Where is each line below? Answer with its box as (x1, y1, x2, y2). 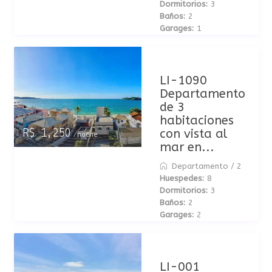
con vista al (159, 127, 227, 141)
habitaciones (159, 114, 234, 127)
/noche (69, 131, 98, 138)
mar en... (159, 140, 214, 154)
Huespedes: (159, 174, 204, 183)
